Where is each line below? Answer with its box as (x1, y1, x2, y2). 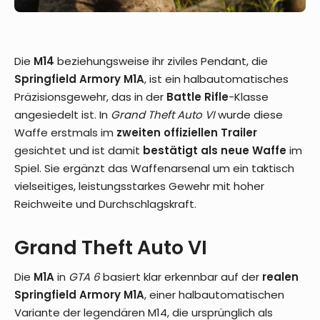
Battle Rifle (166, 89, 229, 104)
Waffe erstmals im (14, 124, 116, 140)
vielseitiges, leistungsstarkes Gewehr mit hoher (14, 178, 264, 194)
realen (262, 269, 299, 284)
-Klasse (229, 89, 269, 104)
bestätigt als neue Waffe (143, 142, 286, 158)
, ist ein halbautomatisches (144, 71, 289, 86)
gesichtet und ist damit (14, 142, 143, 158)
